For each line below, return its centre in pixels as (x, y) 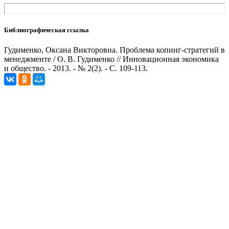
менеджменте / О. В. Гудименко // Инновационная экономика (111, 59)
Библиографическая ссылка (47, 30)
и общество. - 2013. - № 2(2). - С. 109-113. (76, 68)
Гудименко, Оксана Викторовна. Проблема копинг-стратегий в (114, 50)
